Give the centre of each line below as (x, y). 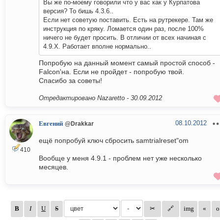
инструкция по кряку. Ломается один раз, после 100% (124, 29)
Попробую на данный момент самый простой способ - (127, 63)
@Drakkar (79, 124)
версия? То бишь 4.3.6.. (78, 11)
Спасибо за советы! (70, 81)
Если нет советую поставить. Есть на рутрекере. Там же (128, 20)
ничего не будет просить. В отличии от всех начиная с (125, 38)
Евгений (51, 124)
